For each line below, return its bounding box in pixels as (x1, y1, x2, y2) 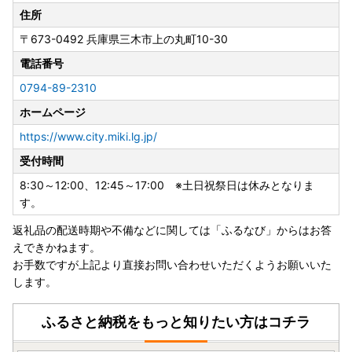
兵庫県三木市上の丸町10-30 (86, 32, 228, 46)
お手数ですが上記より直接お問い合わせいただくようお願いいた (13, 258, 332, 272)
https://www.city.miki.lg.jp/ (20, 130, 157, 144)
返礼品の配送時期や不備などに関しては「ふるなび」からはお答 (13, 223, 332, 237)
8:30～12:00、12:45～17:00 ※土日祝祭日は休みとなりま (20, 178, 314, 192)
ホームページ (20, 105, 86, 119)
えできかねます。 (13, 240, 101, 255)
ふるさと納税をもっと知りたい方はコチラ (42, 313, 310, 331)
